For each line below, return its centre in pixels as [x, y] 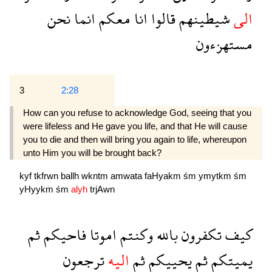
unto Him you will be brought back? [92, 153]
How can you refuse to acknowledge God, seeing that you [137, 113]
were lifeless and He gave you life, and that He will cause [135, 126]
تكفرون [200, 235]
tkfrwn [47, 175]
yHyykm [38, 189]
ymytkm [216, 175]
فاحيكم [63, 235]
